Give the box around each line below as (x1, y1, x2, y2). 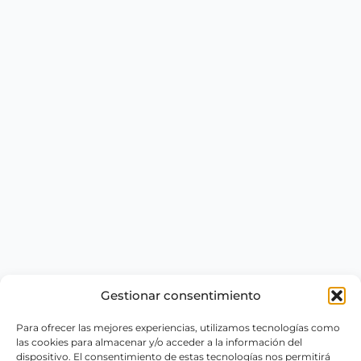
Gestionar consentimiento (100, 288, 261, 303)
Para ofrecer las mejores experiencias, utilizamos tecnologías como (16, 322, 340, 334)
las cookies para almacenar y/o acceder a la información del (16, 336, 302, 348)
